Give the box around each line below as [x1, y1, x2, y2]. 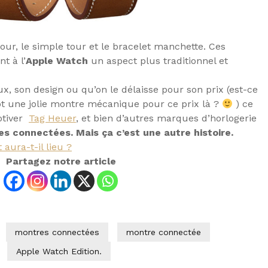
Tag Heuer [29, 112, 76, 124]
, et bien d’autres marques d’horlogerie [76, 112, 257, 124]
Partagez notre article [5, 156, 116, 167]
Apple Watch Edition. [16, 246, 102, 257]
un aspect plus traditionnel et [88, 55, 228, 67]
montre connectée [126, 227, 201, 237]
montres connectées [15, 227, 99, 237]
